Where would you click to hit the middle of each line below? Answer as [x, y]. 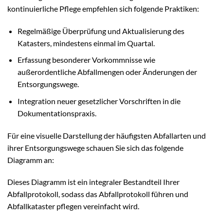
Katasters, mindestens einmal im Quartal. [86, 43]
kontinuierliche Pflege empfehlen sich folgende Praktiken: [103, 8]
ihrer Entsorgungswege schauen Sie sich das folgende [95, 147]
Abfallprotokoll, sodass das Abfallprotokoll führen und [98, 194]
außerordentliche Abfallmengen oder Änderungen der [107, 72]
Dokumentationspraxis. [57, 113]
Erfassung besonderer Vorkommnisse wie [86, 60]
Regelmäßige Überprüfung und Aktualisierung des [101, 31]
